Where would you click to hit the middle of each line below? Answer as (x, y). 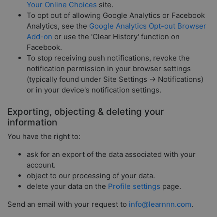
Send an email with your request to (68, 204)
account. (41, 165)
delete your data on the (67, 186)
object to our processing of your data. (91, 176)
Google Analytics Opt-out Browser (148, 26)
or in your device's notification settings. (94, 90)
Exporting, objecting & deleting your (85, 111)
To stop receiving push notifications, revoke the (108, 58)
